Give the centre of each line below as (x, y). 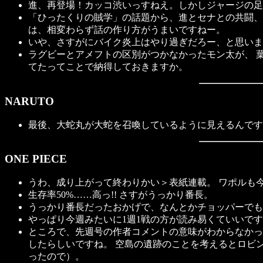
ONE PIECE (36, 159)
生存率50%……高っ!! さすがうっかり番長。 (121, 195)
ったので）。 (56, 257)
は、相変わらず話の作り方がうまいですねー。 (127, 30)
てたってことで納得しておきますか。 (108, 67)
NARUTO (29, 101)
